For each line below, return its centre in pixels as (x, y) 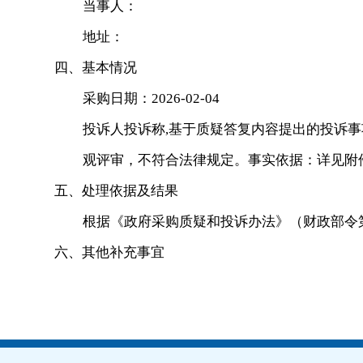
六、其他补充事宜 (109, 252)
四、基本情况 (96, 68)
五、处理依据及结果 (116, 191)
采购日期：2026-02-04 (151, 98)
